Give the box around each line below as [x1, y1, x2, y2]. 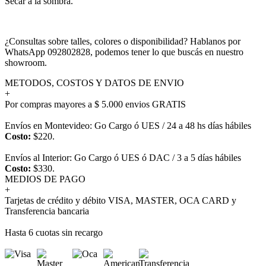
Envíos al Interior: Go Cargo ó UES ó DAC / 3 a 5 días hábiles [5, 152, 241, 163]
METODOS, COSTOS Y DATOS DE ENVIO [5, 77, 184, 88]
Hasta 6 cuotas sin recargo [5, 227, 103, 237]
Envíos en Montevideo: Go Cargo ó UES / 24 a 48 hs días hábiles [5, 120, 251, 131]
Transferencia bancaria [5, 205, 89, 216]
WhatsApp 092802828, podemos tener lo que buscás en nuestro [5, 46, 243, 57]
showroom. [5, 57, 47, 68]
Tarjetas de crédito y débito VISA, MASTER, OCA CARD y [5, 195, 236, 205]
